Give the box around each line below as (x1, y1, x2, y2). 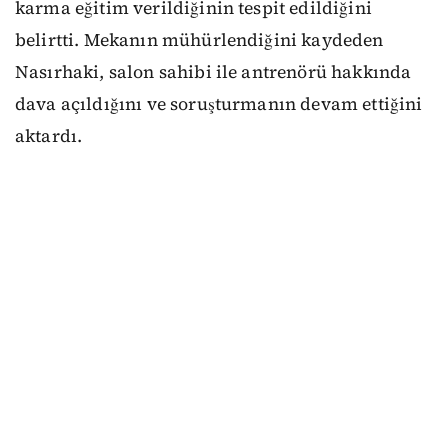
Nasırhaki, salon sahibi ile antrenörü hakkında (15, 60, 412, 84)
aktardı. (15, 124, 83, 148)
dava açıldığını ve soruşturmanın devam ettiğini (15, 92, 423, 116)
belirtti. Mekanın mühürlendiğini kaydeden (15, 28, 384, 52)
